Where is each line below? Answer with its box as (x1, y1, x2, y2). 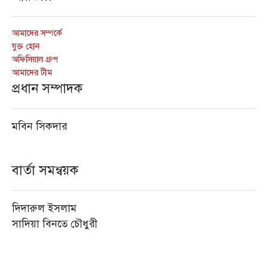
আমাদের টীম (12, 67, 52, 79)
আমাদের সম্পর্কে (12, 28, 62, 39)
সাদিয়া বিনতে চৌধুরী (12, 217, 98, 232)
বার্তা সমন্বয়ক (12, 162, 78, 180)
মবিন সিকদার (12, 120, 68, 135)
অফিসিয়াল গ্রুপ (12, 54, 58, 66)
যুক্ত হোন (12, 41, 39, 53)
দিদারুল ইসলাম (12, 202, 77, 217)
